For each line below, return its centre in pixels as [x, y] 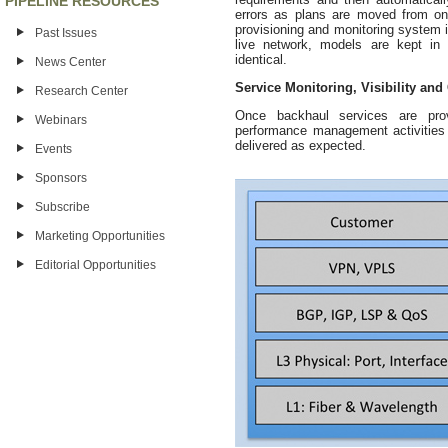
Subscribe [62, 206]
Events [53, 148]
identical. [261, 59]
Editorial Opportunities [95, 264]
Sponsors [61, 177]
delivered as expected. [300, 145]
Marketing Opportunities [100, 235]
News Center [70, 61]
